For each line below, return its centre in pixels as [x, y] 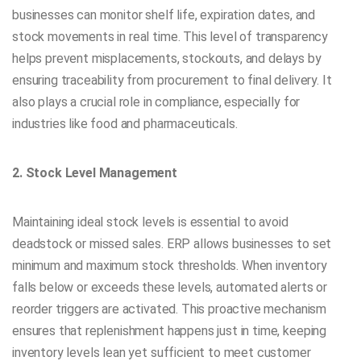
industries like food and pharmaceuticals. [125, 123]
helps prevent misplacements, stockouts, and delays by [167, 58]
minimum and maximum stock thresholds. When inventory [170, 266]
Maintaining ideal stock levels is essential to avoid [150, 222]
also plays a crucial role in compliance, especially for [156, 102]
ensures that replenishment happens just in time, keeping [170, 331]
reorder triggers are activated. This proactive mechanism [170, 309]
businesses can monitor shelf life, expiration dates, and [164, 15]
